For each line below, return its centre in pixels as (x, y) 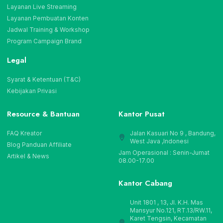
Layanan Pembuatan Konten (48, 18)
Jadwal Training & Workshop (48, 30)
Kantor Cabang (145, 183)
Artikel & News (28, 156)
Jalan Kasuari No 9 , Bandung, (172, 133)
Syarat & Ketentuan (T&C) (44, 80)
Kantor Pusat (142, 114)
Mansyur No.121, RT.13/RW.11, (171, 211)
